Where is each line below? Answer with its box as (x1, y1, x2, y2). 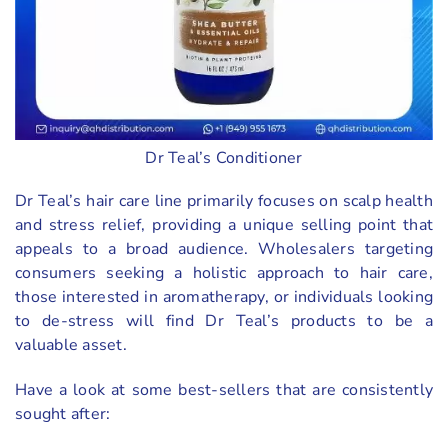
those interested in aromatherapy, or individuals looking (15, 286, 433, 309)
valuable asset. (15, 334, 127, 357)
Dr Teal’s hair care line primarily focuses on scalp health (15, 190, 433, 213)
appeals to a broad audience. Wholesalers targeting (15, 238, 433, 261)
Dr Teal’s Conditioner (145, 147, 303, 170)
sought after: (15, 402, 111, 425)
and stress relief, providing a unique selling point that (15, 214, 433, 237)
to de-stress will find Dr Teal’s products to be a (15, 310, 433, 333)
